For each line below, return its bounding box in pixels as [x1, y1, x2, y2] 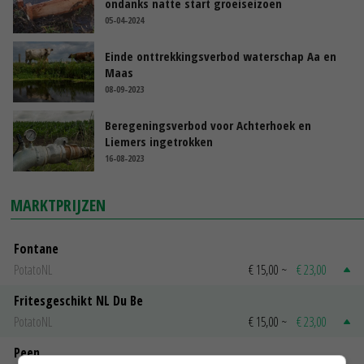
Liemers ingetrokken [105, 133, 213, 150]
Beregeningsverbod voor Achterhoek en [105, 117, 311, 134]
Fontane [14, 240, 58, 258]
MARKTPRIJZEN [11, 194, 106, 217]
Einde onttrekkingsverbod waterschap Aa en [105, 48, 336, 65]
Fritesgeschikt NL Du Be [14, 292, 143, 310]
